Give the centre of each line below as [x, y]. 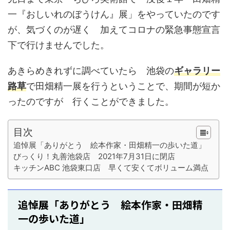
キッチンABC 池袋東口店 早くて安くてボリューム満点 [111, 168]
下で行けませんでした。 [59, 45]
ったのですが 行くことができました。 [91, 101]
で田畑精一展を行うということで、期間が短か [123, 86]
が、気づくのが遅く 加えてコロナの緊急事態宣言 [114, 30]
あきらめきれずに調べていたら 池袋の [91, 71]
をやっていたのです [179, 14]
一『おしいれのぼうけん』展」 [72, 14]
